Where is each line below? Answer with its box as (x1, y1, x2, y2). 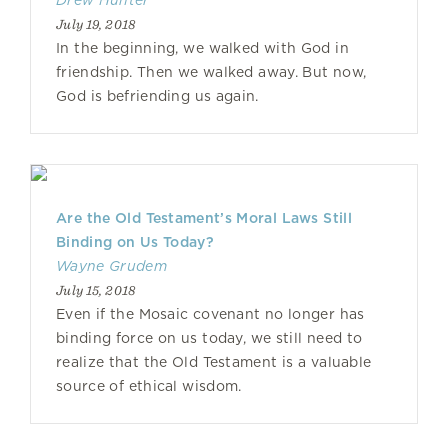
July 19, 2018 (56, 16, 136, 32)
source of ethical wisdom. (56, 378, 242, 394)
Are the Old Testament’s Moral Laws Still (56, 210, 352, 226)
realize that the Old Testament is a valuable (56, 354, 372, 370)
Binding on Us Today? (56, 234, 214, 250)
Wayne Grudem (56, 258, 167, 274)
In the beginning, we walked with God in (56, 40, 349, 56)
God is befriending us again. (56, 88, 259, 104)
